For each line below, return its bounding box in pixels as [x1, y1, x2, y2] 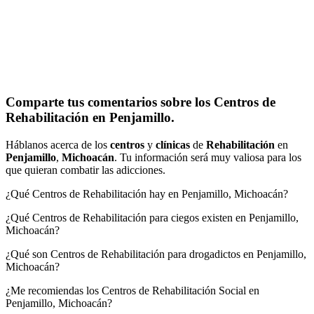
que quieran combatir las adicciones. [6, 164, 165, 177]
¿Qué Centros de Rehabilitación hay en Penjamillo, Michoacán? [6, 188, 288, 200]
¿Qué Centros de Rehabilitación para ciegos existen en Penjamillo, [6, 212, 299, 224]
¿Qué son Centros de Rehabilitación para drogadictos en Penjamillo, [6, 248, 306, 261]
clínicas [156, 139, 190, 151]
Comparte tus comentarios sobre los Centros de [6, 95, 275, 110]
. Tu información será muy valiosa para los [114, 151, 301, 164]
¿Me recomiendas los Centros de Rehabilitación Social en [6, 285, 259, 297]
